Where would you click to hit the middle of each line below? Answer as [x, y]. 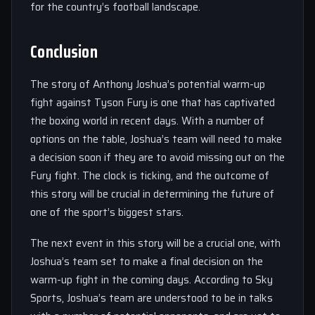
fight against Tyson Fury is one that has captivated [153, 103]
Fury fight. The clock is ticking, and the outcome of [150, 176]
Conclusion [64, 52]
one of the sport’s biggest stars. [107, 212]
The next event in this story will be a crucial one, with [155, 243]
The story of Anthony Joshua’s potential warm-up [148, 84]
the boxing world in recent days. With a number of [147, 121]
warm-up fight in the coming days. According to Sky [152, 280]
